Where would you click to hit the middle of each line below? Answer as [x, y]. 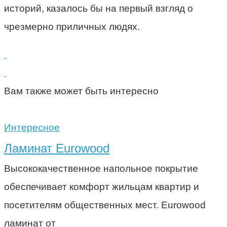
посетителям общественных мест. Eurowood [105, 205]
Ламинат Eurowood [57, 148]
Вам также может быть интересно [81, 91]
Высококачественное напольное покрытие [101, 168]
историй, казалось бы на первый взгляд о [99, 8]
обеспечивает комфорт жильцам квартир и [102, 186]
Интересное [32, 127]
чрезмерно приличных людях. [72, 26]
